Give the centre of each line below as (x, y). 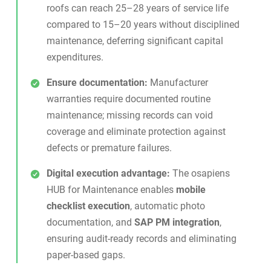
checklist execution (88, 206)
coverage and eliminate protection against (136, 132)
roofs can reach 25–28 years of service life (137, 8)
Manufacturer (178, 83)
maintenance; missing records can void (129, 116)
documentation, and (90, 223)
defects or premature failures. (109, 148)
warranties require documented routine (128, 99)
